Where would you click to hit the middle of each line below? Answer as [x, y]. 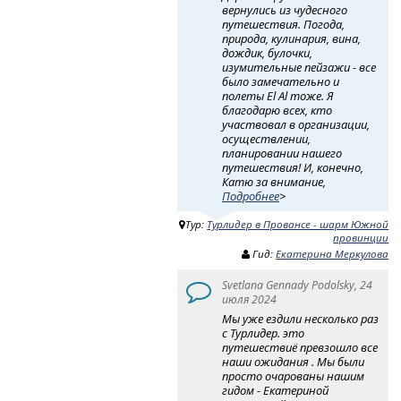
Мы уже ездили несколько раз [301, 318]
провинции [361, 238]
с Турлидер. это [264, 333]
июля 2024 [250, 299]
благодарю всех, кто [277, 110]
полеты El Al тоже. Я [278, 95]
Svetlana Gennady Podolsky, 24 [298, 285]
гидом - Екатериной [276, 390]
